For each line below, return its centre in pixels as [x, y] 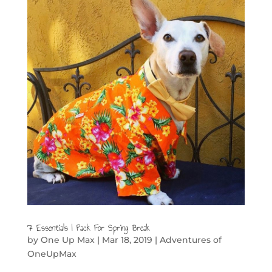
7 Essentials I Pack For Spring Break [88, 228]
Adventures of [190, 240]
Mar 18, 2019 [127, 240]
